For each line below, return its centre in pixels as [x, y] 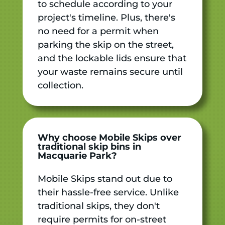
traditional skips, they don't [98, 206]
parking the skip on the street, [105, 44]
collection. [60, 85]
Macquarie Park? [77, 155]
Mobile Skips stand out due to [105, 179]
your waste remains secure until [110, 72]
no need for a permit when [98, 31]
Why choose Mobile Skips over [109, 137]
